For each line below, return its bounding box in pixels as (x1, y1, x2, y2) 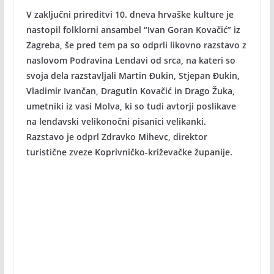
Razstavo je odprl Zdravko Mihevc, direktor (26, 131, 207, 143)
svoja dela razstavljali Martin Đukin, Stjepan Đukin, (26, 70, 240, 81)
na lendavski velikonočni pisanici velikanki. (26, 116, 206, 127)
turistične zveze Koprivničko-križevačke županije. (26, 146, 232, 158)
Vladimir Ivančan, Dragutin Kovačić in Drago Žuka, (26, 85, 235, 97)
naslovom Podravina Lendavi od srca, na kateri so (26, 54, 235, 66)
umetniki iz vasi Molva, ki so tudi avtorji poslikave (26, 100, 236, 112)
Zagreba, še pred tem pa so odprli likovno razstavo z (26, 39, 246, 51)
